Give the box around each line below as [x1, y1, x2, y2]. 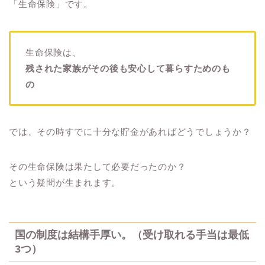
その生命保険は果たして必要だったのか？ [9, 161, 186, 172]
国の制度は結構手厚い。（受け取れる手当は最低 [15, 228, 249, 241]
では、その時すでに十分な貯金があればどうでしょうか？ [9, 126, 251, 137]
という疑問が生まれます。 [9, 177, 121, 188]
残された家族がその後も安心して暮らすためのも [25, 63, 231, 73]
